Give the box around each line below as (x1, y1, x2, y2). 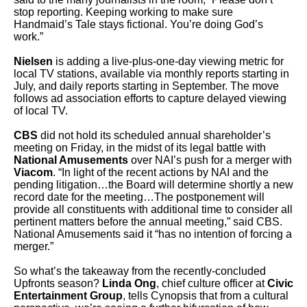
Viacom (14, 167, 53, 178)
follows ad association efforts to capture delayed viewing (14, 93, 286, 104)
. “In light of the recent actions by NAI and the (53, 167, 269, 178)
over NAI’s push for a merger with (128, 154, 292, 166)
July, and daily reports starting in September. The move (14, 80, 279, 92)
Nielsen (14, 56, 53, 67)
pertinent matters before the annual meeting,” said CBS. (14, 216, 282, 228)
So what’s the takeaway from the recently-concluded (14, 265, 266, 277)
